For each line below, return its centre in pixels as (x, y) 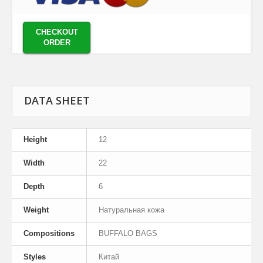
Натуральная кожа (131, 210)
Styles (35, 257)
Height (35, 140)
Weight (36, 210)
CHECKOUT (57, 32)
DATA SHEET (57, 101)
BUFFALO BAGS (128, 234)
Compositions (49, 234)
